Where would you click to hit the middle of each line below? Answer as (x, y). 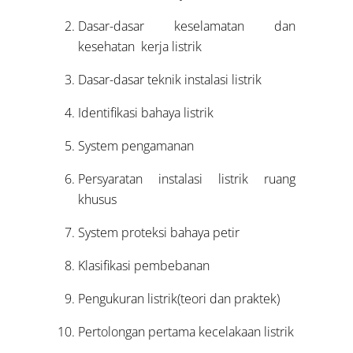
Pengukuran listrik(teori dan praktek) (178, 298)
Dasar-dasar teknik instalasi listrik (169, 79)
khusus (97, 199)
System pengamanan (136, 145)
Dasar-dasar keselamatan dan (186, 26)
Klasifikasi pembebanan (143, 265)
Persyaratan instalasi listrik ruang (186, 178)
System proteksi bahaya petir (158, 232)
